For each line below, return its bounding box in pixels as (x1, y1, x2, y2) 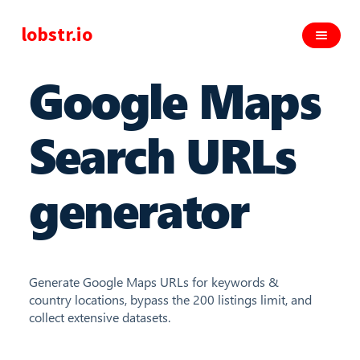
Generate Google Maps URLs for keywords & (29, 273, 279, 290)
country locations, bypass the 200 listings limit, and (29, 291, 312, 308)
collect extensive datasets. (29, 309, 170, 325)
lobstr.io (21, 21, 92, 49)
